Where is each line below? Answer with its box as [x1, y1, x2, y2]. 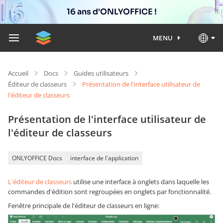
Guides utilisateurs [74, 69, 128, 78]
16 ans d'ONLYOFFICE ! [66, 6, 157, 17]
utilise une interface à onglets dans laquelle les [72, 177, 209, 186]
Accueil [8, 69, 28, 78]
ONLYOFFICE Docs [12, 154, 62, 162]
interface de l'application [70, 154, 138, 162]
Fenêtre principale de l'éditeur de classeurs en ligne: [8, 201, 159, 210]
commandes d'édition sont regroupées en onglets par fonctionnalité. [8, 187, 211, 196]
